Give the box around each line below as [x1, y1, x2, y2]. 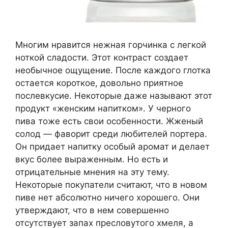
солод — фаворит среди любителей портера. [15, 129, 207, 139]
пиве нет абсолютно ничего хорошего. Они [15, 192, 199, 203]
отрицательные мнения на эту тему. [15, 167, 169, 178]
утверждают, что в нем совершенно [15, 205, 169, 216]
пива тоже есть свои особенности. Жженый [15, 116, 203, 127]
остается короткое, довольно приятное [15, 78, 183, 89]
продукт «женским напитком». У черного [15, 103, 191, 114]
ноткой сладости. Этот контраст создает [15, 52, 188, 63]
